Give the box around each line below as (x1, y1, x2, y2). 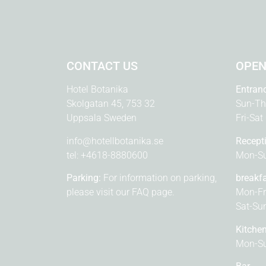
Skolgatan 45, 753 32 (66, 98, 155, 110)
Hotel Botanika (66, 84, 128, 96)
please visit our (66, 186, 132, 198)
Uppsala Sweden (66, 112, 137, 124)
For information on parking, (101, 172, 217, 184)
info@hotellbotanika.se (66, 135, 163, 147)
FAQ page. (132, 186, 175, 198)
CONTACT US (66, 59, 138, 74)
